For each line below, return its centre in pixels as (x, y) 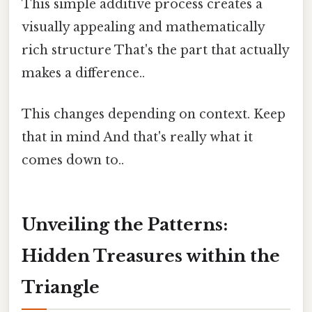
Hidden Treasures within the (151, 256)
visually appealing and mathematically (143, 28)
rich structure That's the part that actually (155, 50)
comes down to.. (73, 161)
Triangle (61, 288)
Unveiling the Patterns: (125, 225)
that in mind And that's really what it (137, 138)
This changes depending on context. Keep (154, 115)
